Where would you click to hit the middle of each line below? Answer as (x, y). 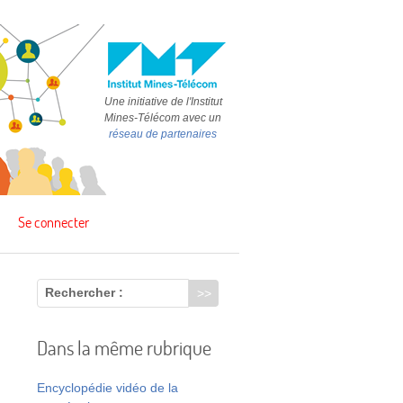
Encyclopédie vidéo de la (107, 387)
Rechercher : (84, 293)
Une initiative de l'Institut (163, 101)
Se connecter (54, 222)
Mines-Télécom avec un (163, 117)
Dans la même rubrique (124, 347)
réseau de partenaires (163, 134)
